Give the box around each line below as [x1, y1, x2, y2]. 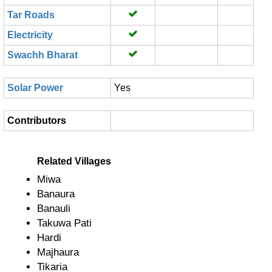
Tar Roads [7, 10, 55, 20]
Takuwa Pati [37, 217, 92, 229]
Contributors [7, 115, 66, 126]
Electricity [7, 30, 53, 40]
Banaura [37, 188, 75, 200]
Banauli [37, 203, 70, 214]
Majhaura [37, 246, 79, 258]
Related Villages [37, 156, 111, 166]
